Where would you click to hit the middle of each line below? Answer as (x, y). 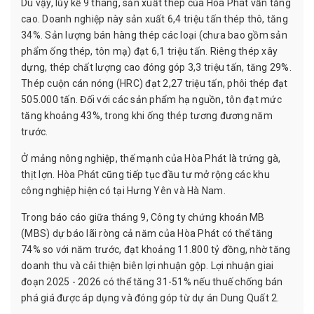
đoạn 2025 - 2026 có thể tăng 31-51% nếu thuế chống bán (152, 281)
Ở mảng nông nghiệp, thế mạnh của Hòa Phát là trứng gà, (151, 158)
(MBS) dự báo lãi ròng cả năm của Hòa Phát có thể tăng (147, 233)
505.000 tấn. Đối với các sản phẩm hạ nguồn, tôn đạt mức (151, 99)
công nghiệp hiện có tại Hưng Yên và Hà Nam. (123, 190)
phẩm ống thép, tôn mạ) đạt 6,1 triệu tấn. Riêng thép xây (149, 51)
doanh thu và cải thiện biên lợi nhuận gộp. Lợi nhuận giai (148, 265)
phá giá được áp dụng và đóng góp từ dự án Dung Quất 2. (150, 298)
